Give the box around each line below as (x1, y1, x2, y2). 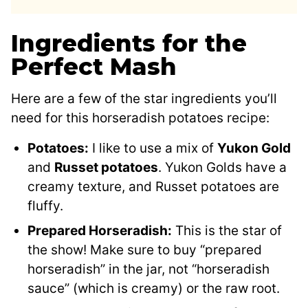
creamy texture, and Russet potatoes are (27, 179, 279, 195)
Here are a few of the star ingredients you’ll (11, 91, 277, 107)
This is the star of (172, 223, 282, 239)
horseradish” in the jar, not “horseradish (27, 261, 269, 278)
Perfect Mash (11, 52, 177, 82)
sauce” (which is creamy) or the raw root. (27, 280, 280, 297)
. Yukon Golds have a (158, 159, 287, 176)
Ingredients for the (11, 29, 247, 58)
